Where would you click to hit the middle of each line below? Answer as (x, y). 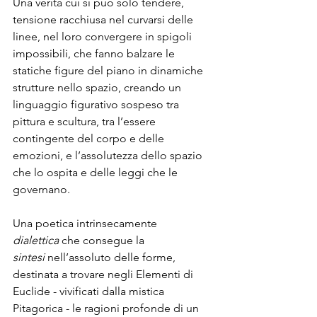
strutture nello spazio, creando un (98, 87)
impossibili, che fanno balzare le (95, 53)
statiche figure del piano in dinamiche (109, 70)
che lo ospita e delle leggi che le (97, 172)
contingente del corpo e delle (90, 138)
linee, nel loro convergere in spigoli (104, 36)
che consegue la (103, 240)
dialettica (36, 240)
